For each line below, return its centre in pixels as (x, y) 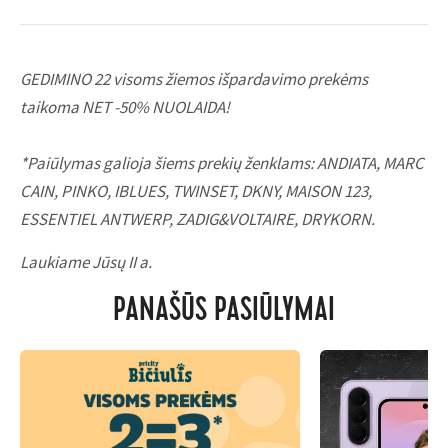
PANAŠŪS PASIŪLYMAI (224, 313)
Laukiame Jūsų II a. (87, 262)
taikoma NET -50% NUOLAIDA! (125, 107)
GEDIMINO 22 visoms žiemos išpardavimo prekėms (194, 79)
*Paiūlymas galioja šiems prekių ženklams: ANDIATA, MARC (222, 163)
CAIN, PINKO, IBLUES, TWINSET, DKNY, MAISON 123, (196, 191)
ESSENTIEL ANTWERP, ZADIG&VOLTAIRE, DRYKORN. (197, 219)
